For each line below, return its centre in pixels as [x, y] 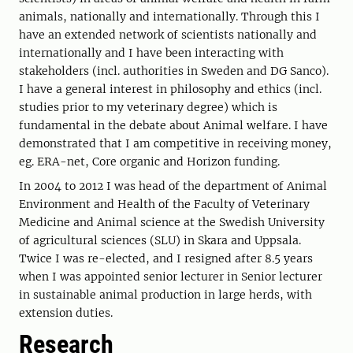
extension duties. [66, 313]
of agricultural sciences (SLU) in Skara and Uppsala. [160, 240]
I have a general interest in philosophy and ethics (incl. [170, 89]
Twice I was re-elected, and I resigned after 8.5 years [166, 258]
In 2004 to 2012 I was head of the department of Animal [173, 186]
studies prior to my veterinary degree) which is [148, 107]
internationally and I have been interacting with [151, 53]
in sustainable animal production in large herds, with [165, 295]
